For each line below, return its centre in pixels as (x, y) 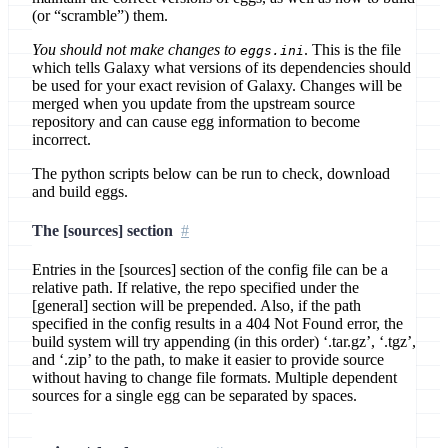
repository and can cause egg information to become (196, 121)
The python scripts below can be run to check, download (211, 173)
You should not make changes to (136, 49)
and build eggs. (80, 191)
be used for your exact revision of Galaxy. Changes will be (217, 85)
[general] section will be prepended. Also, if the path (196, 306)
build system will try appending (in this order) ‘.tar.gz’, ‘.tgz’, (224, 342)
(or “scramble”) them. (100, 15)
